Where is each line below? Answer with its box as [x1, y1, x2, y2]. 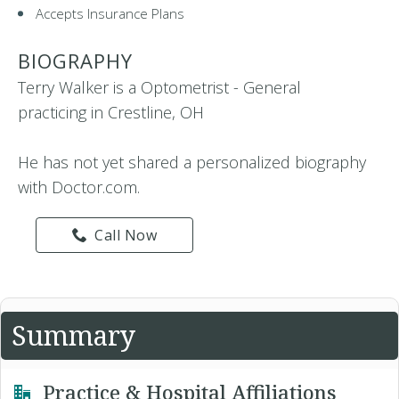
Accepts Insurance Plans [36, 4, 184, 22]
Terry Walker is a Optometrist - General [18, 77, 301, 98]
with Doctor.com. [18, 176, 140, 198]
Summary [12, 317, 135, 354]
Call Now [94, 225, 158, 245]
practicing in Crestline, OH [18, 102, 204, 123]
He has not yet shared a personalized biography [18, 151, 366, 173]
